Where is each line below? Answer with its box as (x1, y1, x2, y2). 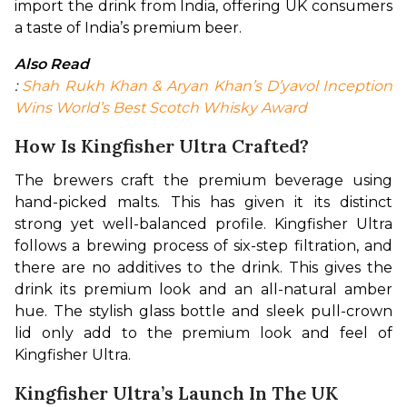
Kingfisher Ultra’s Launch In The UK (15, 381, 338, 404)
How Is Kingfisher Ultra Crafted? (15, 134, 309, 157)
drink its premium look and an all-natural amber (15, 280, 392, 298)
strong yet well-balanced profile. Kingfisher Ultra (15, 214, 392, 233)
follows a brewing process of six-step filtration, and (15, 236, 392, 254)
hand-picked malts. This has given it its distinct (15, 193, 392, 211)
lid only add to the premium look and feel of (15, 323, 392, 342)
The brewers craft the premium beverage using (15, 171, 392, 189)
